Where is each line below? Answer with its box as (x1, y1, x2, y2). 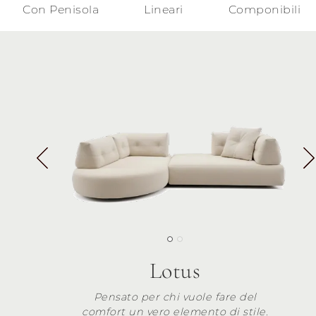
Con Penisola (23, 3, 99, 16)
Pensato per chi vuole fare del (93, 290, 257, 303)
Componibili (228, 3, 300, 16)
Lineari (144, 3, 183, 16)
